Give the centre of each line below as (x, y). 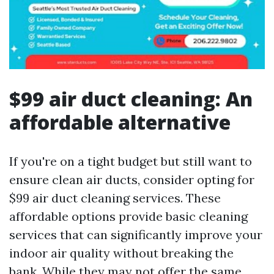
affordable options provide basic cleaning (128, 216)
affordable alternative (120, 122)
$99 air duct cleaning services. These (115, 198)
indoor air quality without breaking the (121, 253)
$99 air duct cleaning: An (131, 99)
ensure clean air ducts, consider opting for (132, 180)
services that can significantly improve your (136, 235)
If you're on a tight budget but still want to (131, 161)
